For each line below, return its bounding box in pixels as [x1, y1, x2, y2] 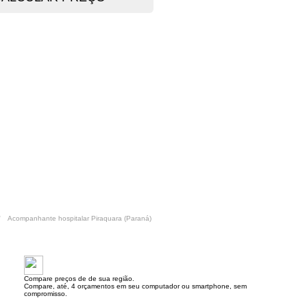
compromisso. [24, 290, 67, 297]
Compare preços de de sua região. [24, 275, 134, 282]
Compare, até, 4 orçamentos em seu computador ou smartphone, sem [24, 282, 247, 290]
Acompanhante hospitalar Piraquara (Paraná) [8, 214, 151, 222]
